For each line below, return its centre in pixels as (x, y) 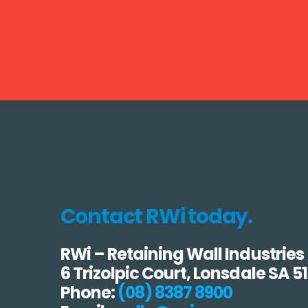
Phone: (89, 293)
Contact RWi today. (156, 216)
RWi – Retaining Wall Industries (182, 254)
